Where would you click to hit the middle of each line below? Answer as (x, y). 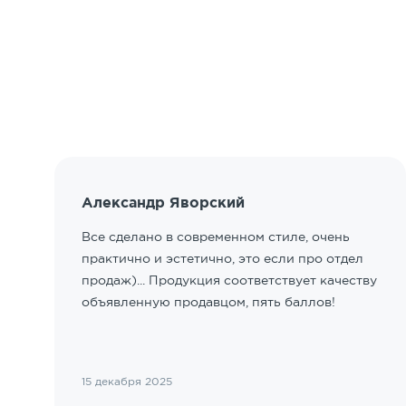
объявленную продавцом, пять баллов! (208, 302)
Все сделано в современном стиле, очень (215, 237)
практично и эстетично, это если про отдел (222, 258)
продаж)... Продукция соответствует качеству (229, 280)
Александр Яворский (163, 202)
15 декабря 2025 (126, 381)
